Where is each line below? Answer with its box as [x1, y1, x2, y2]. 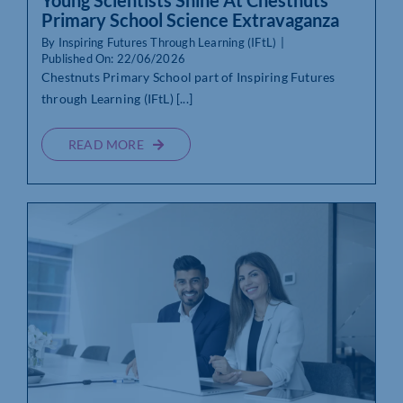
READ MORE [67, 137, 144, 153]
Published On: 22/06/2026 [40, 51, 186, 67]
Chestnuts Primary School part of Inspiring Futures [40, 69, 336, 85]
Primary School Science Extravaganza [40, 9, 339, 31]
